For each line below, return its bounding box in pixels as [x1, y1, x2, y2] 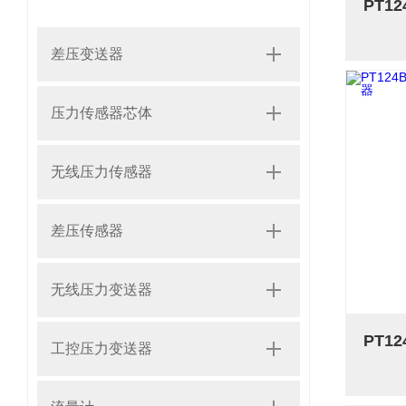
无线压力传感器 [51, 164, 152, 179]
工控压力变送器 [51, 341, 152, 356]
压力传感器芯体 [51, 105, 152, 121]
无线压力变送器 [51, 282, 152, 297]
